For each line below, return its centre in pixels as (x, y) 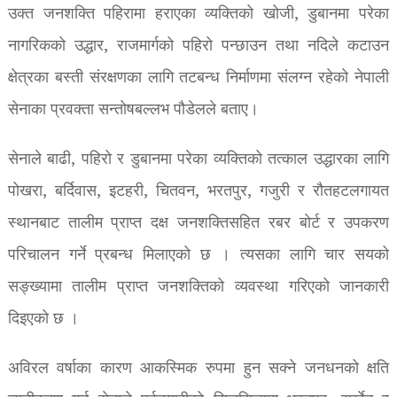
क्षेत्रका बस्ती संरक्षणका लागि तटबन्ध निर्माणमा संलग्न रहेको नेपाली (198, 78)
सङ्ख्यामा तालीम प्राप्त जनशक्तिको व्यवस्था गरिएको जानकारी (198, 287)
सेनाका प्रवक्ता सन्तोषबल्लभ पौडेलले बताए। (133, 110)
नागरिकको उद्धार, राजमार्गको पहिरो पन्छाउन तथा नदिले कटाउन (198, 46)
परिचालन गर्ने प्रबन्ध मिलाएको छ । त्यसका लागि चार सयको (198, 255)
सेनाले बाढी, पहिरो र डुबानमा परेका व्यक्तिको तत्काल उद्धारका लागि (198, 160)
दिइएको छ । (43, 319)
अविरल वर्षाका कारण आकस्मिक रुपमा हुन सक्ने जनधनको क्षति (198, 369)
